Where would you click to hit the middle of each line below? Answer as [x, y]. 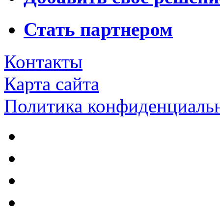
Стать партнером [98, 29]
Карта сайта [52, 84]
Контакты [43, 62]
